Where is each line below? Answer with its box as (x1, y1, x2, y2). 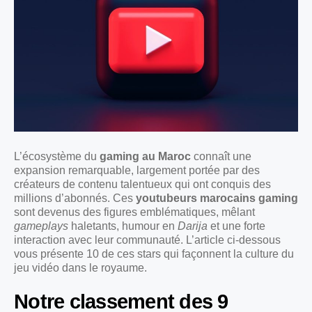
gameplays (14, 220, 68, 233)
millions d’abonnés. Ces (14, 192, 136, 205)
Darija (178, 220, 208, 233)
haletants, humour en (68, 220, 178, 233)
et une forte (208, 220, 265, 233)
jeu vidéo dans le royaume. (14, 262, 147, 274)
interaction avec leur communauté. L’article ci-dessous (14, 234, 281, 247)
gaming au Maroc (100, 150, 191, 163)
